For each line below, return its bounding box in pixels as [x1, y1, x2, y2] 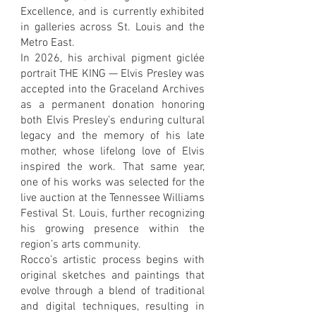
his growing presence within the [20, 221, 205, 236]
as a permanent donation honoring [20, 97, 205, 112]
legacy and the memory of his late [20, 128, 205, 143]
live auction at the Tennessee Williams [20, 190, 205, 205]
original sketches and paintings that [20, 268, 205, 283]
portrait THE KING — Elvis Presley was [20, 66, 205, 81]
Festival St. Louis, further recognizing [20, 206, 205, 221]
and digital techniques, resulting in [20, 299, 205, 314]
